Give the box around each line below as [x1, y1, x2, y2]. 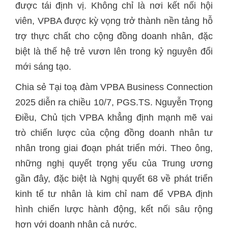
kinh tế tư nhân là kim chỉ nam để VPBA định [15, 189, 213, 199]
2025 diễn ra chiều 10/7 [15, 97, 111, 107]
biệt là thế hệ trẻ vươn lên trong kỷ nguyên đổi [15, 46, 213, 56]
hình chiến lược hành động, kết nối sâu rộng [15, 204, 213, 214]
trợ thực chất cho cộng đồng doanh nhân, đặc [15, 31, 213, 41]
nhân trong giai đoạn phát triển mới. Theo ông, [15, 143, 213, 153]
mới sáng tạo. [15, 62, 74, 72]
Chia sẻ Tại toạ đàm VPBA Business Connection [15, 82, 213, 92]
